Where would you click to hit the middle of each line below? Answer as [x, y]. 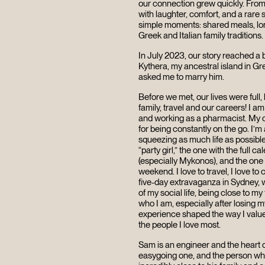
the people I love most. [179, 225]
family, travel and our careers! [193, 108]
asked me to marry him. [181, 77]
